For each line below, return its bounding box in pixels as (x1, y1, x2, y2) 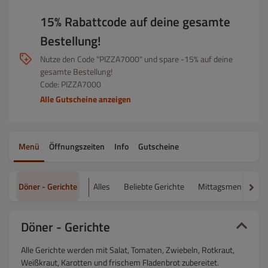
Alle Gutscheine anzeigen (40, 93, 131, 105)
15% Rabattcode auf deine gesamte (40, 12, 230, 31)
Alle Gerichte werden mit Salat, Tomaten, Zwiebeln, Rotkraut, (21, 243, 234, 256)
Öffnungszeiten (49, 139, 105, 153)
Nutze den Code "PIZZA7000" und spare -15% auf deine (40, 53, 233, 65)
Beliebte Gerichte (124, 179, 184, 193)
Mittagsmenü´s (198, 179, 252, 193)
